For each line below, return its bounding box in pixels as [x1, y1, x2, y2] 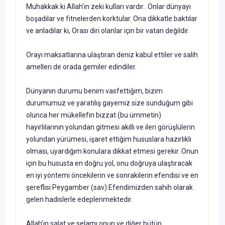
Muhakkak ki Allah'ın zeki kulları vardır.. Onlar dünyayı [26, 2, 191, 11]
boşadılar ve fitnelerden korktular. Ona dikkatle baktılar [26, 14, 197, 23]
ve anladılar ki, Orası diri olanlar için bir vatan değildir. [26, 26, 189, 35]
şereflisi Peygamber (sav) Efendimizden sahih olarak [26, 183, 193, 191]
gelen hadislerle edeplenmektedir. [26, 195, 133, 203]
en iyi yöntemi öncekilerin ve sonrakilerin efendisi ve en [26, 171, 198, 179]
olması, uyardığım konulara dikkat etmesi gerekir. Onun [26, 147, 198, 155]
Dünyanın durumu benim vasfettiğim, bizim [26, 86, 163, 95]
